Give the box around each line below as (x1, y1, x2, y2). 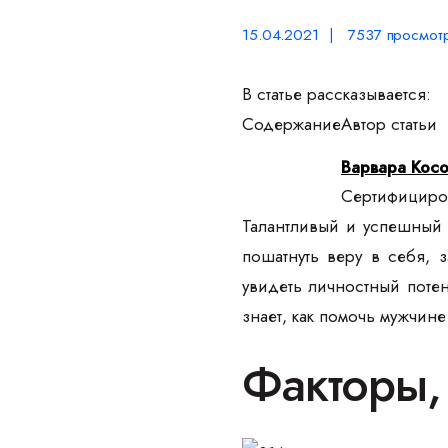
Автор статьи (341, 112, 437, 136)
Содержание (242, 112, 341, 136)
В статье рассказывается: (242, 82, 431, 106)
